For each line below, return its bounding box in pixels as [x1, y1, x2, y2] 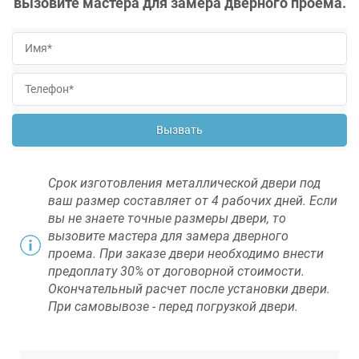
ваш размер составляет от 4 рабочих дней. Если [48, 192, 337, 208]
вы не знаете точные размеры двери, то [48, 210, 286, 226]
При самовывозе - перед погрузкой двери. [48, 298, 298, 314]
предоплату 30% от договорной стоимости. [48, 263, 305, 279]
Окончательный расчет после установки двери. [48, 280, 330, 296]
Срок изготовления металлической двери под [48, 175, 321, 191]
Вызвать [156, 123, 203, 136]
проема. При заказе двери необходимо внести [48, 245, 324, 261]
